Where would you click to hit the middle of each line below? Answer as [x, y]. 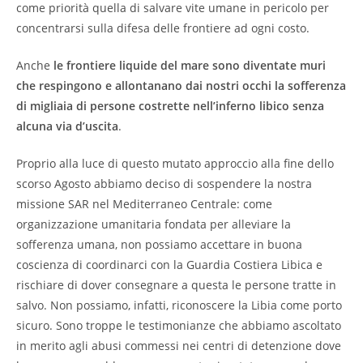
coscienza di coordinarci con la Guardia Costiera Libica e [169, 265]
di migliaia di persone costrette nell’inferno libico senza [170, 106]
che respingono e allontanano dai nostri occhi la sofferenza [181, 85]
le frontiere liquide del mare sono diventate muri [190, 65]
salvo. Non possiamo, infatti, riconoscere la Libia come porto [179, 305]
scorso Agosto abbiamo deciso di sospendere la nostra [164, 184]
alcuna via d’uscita [67, 126]
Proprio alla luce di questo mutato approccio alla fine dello [175, 163]
